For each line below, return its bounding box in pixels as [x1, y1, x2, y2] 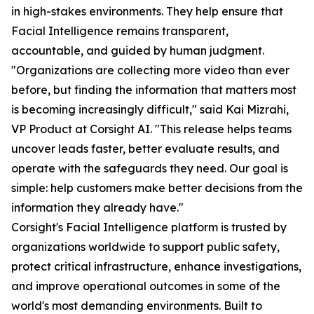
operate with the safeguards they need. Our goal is [11, 161, 288, 176]
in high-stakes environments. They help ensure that [11, 4, 283, 19]
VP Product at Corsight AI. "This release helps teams [11, 122, 292, 137]
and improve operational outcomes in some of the [11, 279, 280, 294]
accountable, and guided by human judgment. [11, 43, 264, 58]
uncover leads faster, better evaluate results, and [11, 142, 280, 156]
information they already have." [11, 200, 184, 215]
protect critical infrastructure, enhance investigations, [11, 259, 301, 274]
